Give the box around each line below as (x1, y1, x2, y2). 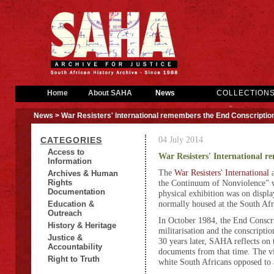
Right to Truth (48, 254, 100, 264)
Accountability (48, 242, 102, 251)
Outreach (48, 209, 82, 218)
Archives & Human (48, 169, 118, 178)
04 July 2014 (158, 135, 203, 144)
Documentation (48, 187, 105, 196)
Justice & (48, 233, 83, 242)
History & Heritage (48, 221, 116, 230)
